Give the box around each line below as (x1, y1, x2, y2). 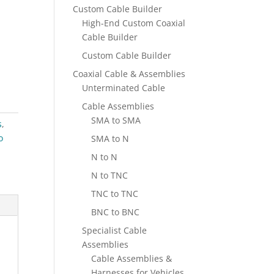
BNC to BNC (91, 206, 140, 218)
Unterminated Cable (82, 82, 166, 94)
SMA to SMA (91, 114, 141, 126)
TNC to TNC (91, 188, 139, 199)
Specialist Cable (82, 224, 147, 236)
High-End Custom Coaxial (82, 17, 186, 29)
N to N (91, 151, 118, 163)
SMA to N (91, 133, 130, 144)
